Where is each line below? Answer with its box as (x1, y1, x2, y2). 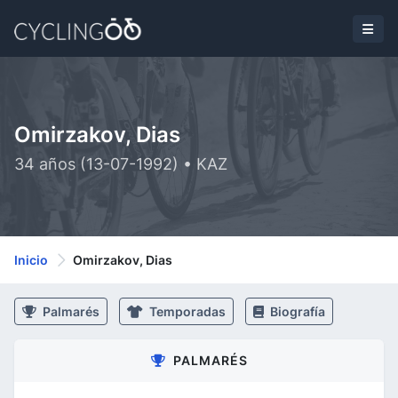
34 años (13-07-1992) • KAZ (14, 155, 227, 173)
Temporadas (147, 304, 226, 319)
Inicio (14, 252, 48, 267)
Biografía (267, 304, 325, 319)
